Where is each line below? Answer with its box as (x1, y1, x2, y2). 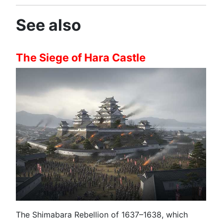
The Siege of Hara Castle (16, 51, 146, 64)
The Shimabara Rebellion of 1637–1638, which (16, 210, 188, 220)
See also (16, 15, 81, 35)
